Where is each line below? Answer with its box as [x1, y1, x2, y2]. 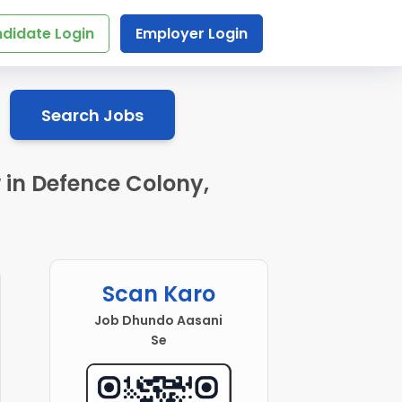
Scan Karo [101, 279, 215, 310]
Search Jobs [40, 103, 144, 127]
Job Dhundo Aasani [94, 311, 223, 330]
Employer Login [135, 23, 248, 44]
